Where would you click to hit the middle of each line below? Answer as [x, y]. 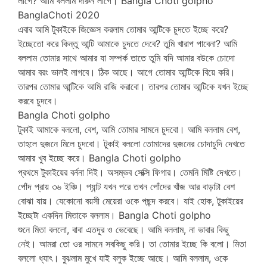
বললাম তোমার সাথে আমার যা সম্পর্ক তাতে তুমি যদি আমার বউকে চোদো [126, 58]
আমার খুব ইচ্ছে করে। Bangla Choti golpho [100, 158]
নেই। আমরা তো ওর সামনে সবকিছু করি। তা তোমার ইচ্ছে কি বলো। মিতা [132, 244]
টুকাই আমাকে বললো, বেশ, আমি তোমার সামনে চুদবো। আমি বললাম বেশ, [129, 130]
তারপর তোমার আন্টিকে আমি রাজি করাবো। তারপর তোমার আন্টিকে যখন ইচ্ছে [133, 87]
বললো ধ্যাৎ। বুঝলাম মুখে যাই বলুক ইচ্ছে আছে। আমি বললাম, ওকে [123, 258]
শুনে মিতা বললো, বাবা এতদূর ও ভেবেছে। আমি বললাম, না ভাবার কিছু [123, 230]
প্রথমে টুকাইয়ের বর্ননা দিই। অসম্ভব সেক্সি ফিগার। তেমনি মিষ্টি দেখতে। [130, 173]
